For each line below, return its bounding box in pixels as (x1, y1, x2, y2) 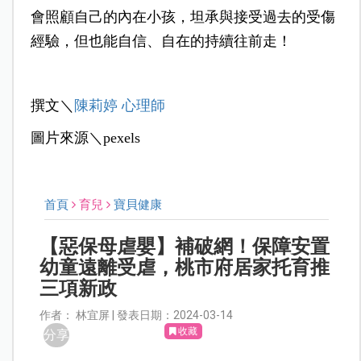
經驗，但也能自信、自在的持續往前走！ (30, 33, 292, 50)
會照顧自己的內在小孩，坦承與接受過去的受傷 (30, 9, 335, 26)
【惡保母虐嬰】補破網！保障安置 (39, 235, 330, 259)
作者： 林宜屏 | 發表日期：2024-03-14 (39, 309, 234, 322)
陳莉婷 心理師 (73, 98, 165, 114)
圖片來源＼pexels (30, 130, 140, 147)
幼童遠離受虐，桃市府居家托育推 (39, 256, 330, 280)
